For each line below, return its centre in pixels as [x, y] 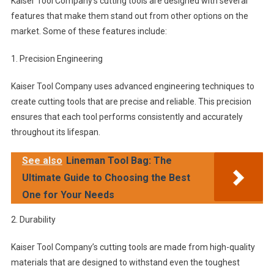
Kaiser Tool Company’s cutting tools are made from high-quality [133, 247]
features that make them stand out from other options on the [129, 16]
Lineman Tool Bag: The [119, 161]
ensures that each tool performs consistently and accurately [127, 117]
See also [42, 161]
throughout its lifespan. [55, 132]
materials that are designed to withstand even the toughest [125, 262]
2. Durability [33, 220]
